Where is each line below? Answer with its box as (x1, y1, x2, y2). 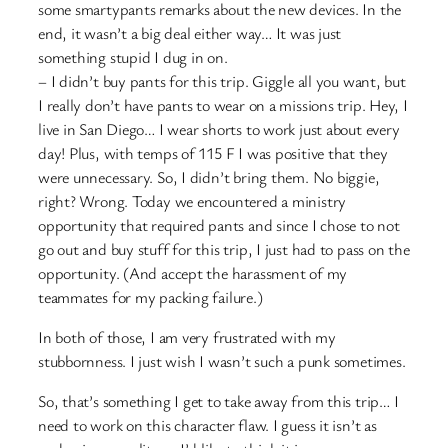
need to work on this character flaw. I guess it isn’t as (38, 414, 377, 437)
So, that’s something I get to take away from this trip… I (38, 390, 399, 413)
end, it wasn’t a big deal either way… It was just (38, 21, 342, 44)
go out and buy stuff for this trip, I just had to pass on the (38, 237, 410, 260)
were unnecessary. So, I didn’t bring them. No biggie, (38, 165, 380, 188)
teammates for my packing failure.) (38, 285, 263, 308)
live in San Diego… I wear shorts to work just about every (38, 117, 400, 140)
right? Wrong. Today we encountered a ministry (38, 189, 347, 212)
